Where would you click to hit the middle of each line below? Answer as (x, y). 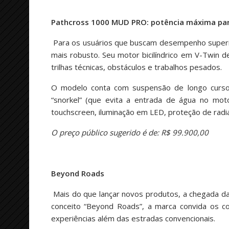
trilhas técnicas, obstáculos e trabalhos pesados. (136, 67)
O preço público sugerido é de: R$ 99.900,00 (130, 132)
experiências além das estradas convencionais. (133, 218)
